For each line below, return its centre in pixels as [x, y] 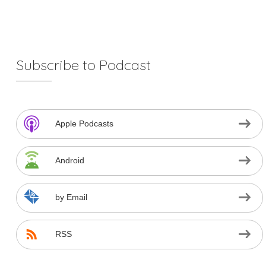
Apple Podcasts [84, 124]
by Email [71, 197]
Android [69, 161]
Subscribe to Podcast [83, 65]
